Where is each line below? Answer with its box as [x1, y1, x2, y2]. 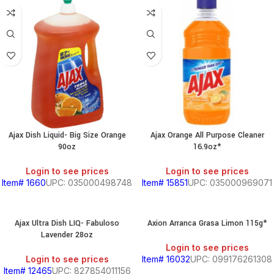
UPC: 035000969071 [188, 177, 272, 188]
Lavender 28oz [41, 229, 93, 240]
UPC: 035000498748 [46, 177, 132, 188]
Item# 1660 [2, 177, 46, 188]
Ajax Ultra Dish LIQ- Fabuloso [15, 218, 119, 229]
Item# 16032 [142, 254, 190, 264]
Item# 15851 [142, 177, 188, 188]
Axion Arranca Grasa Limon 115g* [147, 218, 267, 229]
